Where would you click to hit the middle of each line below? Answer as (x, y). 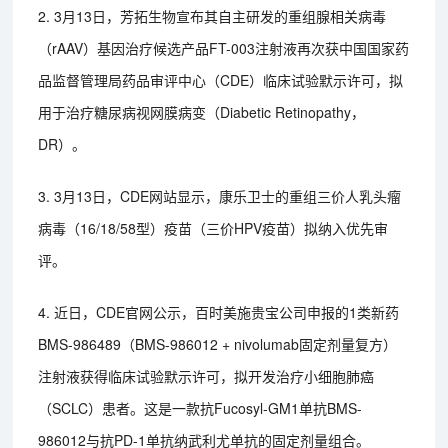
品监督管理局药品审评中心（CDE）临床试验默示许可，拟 (221, 79)
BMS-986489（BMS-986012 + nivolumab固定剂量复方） (218, 343)
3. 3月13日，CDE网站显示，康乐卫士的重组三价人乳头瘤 (220, 195)
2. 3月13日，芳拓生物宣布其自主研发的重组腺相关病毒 (212, 15)
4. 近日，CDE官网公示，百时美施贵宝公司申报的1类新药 (219, 311)
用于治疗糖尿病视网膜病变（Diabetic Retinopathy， (202, 111)
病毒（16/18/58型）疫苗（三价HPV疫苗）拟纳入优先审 (213, 227)
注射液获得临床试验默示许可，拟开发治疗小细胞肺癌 (206, 375)
